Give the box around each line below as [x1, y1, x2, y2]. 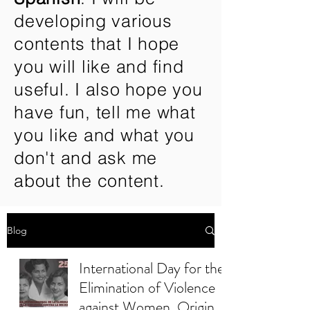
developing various [14, 10, 172, 31]
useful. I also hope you [14, 79, 203, 100]
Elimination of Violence [79, 277, 215, 298]
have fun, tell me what [14, 102, 196, 122]
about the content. [14, 170, 165, 191]
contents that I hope [14, 33, 179, 54]
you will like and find [14, 56, 184, 77]
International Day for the [79, 257, 224, 279]
